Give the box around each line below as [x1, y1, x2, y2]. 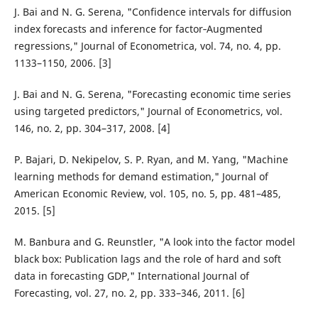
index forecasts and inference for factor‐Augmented [13, 22, 263, 36]
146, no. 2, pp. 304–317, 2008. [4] [13, 121, 170, 136]
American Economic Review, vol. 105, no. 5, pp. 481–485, [13, 187, 281, 201]
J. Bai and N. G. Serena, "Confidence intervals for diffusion [13, 5, 292, 19]
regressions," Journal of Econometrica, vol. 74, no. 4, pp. [13, 39, 281, 53]
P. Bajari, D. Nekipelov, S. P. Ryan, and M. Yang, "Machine [13, 153, 288, 167]
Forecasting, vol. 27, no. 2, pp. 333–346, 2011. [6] [13, 286, 245, 300]
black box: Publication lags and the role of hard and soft [13, 252, 281, 266]
